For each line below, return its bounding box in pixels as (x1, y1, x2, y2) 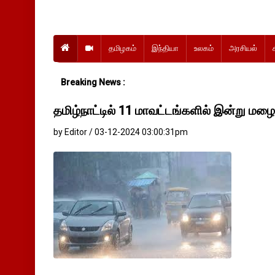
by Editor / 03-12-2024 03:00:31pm (53, 127, 188, 137)
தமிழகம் (109, 44, 136, 53)
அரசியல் (229, 44, 257, 53)
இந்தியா (152, 44, 179, 53)
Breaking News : (60, 77, 125, 87)
